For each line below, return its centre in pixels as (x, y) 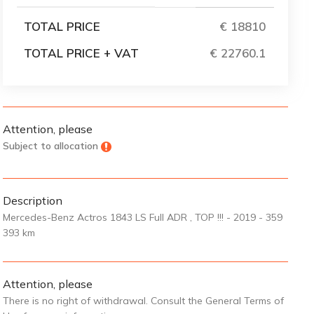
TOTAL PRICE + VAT (81, 53)
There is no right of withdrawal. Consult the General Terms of (143, 301)
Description (32, 200)
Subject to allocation (50, 146)
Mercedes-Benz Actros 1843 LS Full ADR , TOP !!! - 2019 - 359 (142, 217)
